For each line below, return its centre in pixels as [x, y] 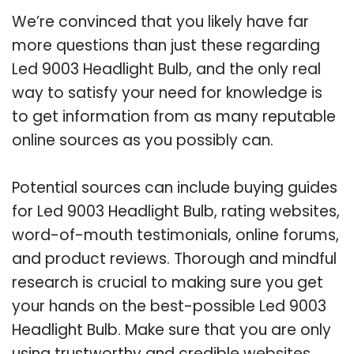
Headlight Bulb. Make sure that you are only [171, 330]
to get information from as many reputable [174, 116]
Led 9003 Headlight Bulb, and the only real [166, 69]
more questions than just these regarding [166, 45]
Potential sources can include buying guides [175, 187]
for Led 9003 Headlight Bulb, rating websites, [176, 211]
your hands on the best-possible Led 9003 [169, 306]
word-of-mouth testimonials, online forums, [175, 235]
